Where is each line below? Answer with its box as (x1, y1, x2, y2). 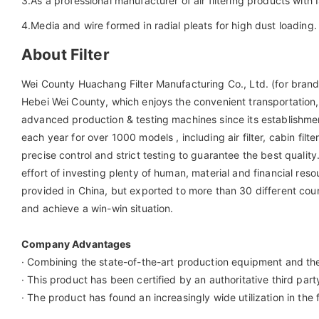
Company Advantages (21, 237, 132, 250)
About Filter (21, 45, 110, 63)
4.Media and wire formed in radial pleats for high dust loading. (21, 19, 317, 31)
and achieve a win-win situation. (21, 202, 174, 214)
